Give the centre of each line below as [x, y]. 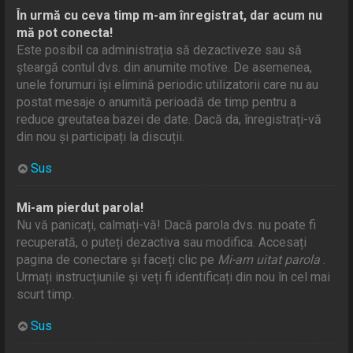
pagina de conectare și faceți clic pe [117, 259]
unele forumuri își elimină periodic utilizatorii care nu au [168, 84]
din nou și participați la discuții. [101, 136]
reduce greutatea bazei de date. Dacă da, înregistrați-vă [169, 119]
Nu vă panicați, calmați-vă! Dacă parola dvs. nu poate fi [167, 225]
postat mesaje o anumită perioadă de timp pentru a [157, 102]
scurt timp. [46, 294]
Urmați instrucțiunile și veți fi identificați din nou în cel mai [174, 277]
